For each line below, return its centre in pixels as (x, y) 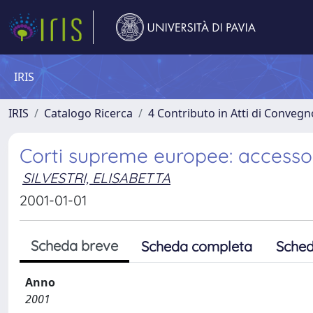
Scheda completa (197, 246)
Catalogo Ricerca (88, 113)
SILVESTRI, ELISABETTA (96, 178)
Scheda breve (74, 246)
